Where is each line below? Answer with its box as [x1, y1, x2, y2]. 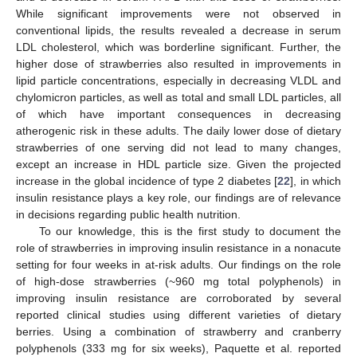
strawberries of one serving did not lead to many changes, [16, 141, 341, 155]
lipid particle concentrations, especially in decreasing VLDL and [16, 74, 341, 88]
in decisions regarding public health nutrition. [16, 208, 241, 222]
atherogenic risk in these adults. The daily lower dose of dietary [16, 124, 341, 138]
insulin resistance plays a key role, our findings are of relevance [16, 191, 341, 205]
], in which [290, 175, 342, 188]
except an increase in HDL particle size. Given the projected [16, 158, 341, 171]
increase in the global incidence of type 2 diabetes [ [16, 175, 278, 188]
